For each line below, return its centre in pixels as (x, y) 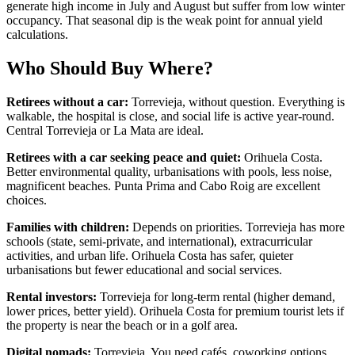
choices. (27, 200)
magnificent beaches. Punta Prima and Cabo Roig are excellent (163, 186)
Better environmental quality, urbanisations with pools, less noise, (169, 172)
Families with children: (68, 227)
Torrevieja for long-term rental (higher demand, (216, 297)
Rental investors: (52, 297)
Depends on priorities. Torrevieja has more (237, 227)
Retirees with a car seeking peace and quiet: (124, 158)
